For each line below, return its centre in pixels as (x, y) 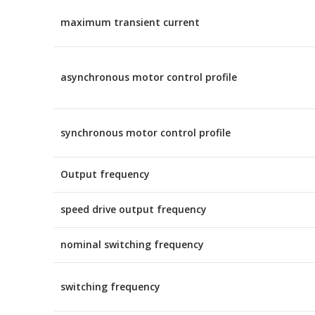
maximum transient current (130, 22)
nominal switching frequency (132, 244)
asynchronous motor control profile (149, 77)
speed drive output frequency (134, 209)
